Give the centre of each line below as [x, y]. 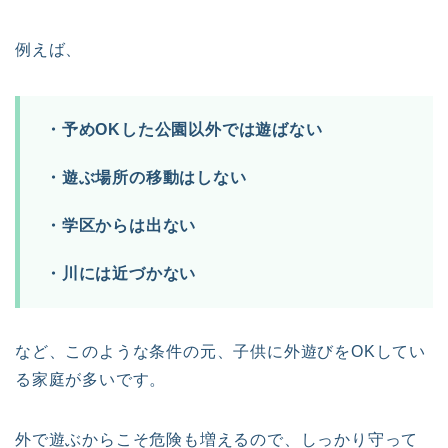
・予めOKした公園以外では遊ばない [184, 129]
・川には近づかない [121, 273]
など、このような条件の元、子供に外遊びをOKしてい [220, 351]
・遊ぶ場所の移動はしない [146, 177]
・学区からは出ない [121, 225]
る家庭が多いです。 [91, 379]
